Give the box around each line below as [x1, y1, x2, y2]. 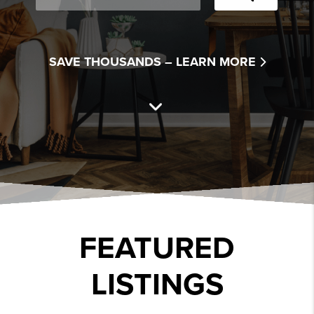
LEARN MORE [175, 53, 259, 69]
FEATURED [79, 230, 235, 268]
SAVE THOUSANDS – [48, 53, 172, 69]
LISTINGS [90, 266, 224, 304]
